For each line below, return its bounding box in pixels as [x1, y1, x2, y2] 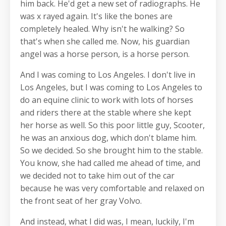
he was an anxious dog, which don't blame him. [20, 132, 197, 144]
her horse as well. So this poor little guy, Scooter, [20, 120, 205, 131]
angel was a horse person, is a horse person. [20, 48, 190, 60]
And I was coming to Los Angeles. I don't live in [20, 69, 195, 81]
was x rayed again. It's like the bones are [20, 11, 173, 22]
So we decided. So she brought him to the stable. [20, 145, 203, 156]
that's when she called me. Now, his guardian [20, 36, 190, 47]
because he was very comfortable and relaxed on [20, 183, 204, 194]
